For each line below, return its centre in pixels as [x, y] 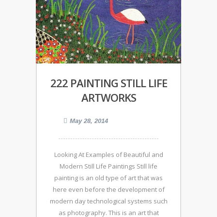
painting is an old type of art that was [108, 178]
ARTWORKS [108, 98]
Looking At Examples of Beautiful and [108, 155]
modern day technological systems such [108, 201]
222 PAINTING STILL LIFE [108, 83]
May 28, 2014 [89, 121]
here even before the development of [108, 190]
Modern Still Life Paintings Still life [108, 166]
